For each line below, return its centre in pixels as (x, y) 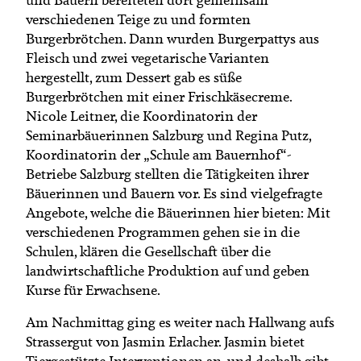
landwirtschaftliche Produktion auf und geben (168, 270)
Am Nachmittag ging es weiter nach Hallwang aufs (180, 322)
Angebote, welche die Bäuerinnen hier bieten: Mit (178, 212)
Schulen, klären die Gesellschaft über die (148, 251)
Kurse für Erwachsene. (93, 290)
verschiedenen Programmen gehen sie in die (163, 232)
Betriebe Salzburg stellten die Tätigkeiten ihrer (167, 174)
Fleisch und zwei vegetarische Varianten (147, 58)
